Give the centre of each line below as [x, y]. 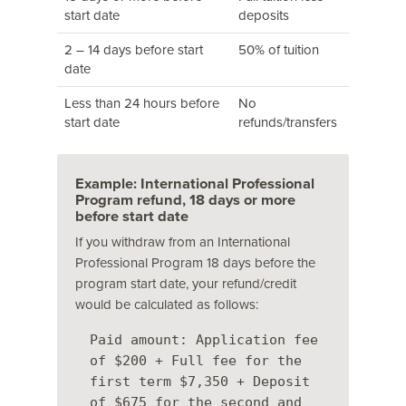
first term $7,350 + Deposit [200, 381]
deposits [264, 15]
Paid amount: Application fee [204, 339]
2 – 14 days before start [134, 49]
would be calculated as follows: [167, 304]
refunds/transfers [288, 122]
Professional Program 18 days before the [195, 262]
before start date [132, 216]
